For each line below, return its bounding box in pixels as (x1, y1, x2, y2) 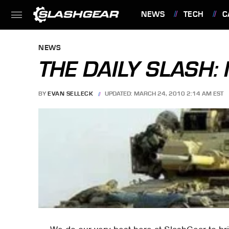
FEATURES (143, 39, 182, 48)
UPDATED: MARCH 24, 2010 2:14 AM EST (105, 90, 224, 98)
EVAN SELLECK (48, 90, 93, 98)
